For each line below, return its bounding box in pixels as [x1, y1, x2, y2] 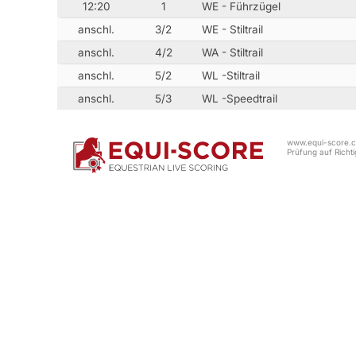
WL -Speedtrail [202, 92, 278, 106]
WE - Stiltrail [202, 23, 264, 37]
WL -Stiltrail [202, 69, 261, 83]
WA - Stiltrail [202, 46, 264, 60]
